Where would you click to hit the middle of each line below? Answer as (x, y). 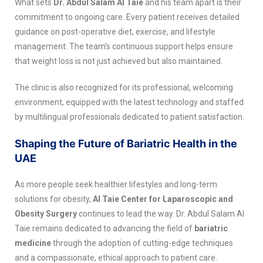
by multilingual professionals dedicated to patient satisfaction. (129, 117)
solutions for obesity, (54, 199)
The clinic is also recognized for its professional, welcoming (124, 87)
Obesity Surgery (46, 213)
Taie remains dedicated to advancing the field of (104, 228)
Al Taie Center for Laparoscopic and (163, 199)
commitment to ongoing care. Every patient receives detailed (127, 17)
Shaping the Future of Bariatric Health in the (126, 143)
